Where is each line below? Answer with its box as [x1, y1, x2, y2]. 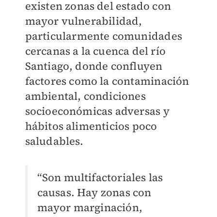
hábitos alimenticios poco [25, 119, 157, 134]
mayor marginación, [37, 200, 143, 215]
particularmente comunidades [25, 29, 182, 44]
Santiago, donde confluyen [25, 59, 163, 74]
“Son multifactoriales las [37, 170, 163, 185]
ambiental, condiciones [25, 89, 146, 104]
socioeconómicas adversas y [25, 104, 170, 119]
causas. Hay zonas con [37, 185, 152, 200]
